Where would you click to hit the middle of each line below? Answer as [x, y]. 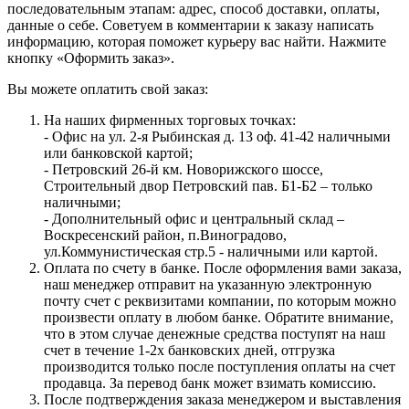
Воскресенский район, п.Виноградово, [165, 235]
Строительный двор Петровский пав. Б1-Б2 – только [208, 185]
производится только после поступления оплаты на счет [220, 366]
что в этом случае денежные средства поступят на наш [215, 333]
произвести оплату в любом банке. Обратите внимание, [219, 317]
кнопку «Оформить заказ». [91, 58]
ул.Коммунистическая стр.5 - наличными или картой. [211, 251]
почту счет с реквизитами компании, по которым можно [220, 300]
